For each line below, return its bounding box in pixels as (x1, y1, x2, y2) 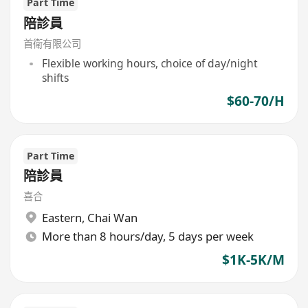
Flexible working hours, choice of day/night (41, 56, 258, 71)
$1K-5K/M (221, 251, 285, 269)
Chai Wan (87, 209, 137, 225)
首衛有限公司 (23, 36, 82, 50)
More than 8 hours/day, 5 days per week (41, 228, 254, 245)
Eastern (41, 209, 82, 225)
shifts (41, 70, 69, 86)
